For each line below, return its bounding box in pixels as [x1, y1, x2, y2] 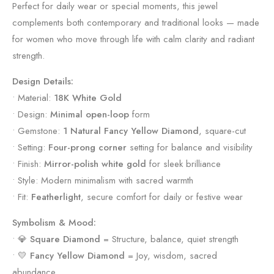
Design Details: [12, 75, 73, 88]
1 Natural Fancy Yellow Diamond [63, 124, 199, 138]
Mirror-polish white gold [44, 157, 146, 171]
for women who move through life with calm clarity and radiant [12, 32, 254, 46]
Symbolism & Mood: [12, 216, 96, 229]
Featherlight [31, 190, 81, 204]
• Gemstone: [12, 124, 63, 138]
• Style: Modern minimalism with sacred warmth [12, 174, 193, 187]
